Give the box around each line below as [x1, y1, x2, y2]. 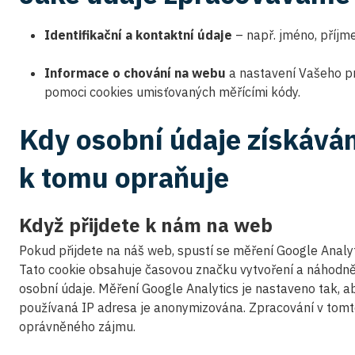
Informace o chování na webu [44, 65, 229, 81]
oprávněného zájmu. [19, 319, 136, 334]
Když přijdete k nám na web [19, 212, 273, 238]
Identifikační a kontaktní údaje [44, 27, 232, 43]
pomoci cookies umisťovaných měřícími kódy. [44, 84, 300, 100]
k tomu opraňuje [19, 159, 229, 196]
